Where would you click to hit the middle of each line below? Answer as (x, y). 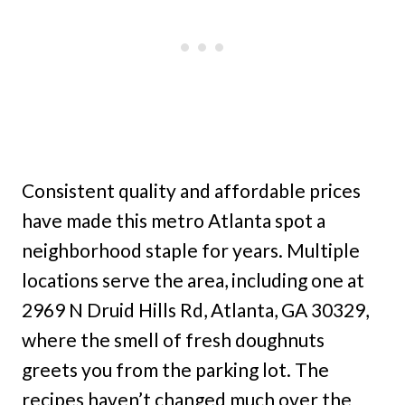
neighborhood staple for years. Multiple (191, 250)
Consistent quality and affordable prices (191, 191)
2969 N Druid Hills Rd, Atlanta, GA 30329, (195, 310)
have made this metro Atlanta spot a (174, 221)
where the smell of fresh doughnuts (173, 340)
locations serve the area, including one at (193, 280)
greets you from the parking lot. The (175, 370)
